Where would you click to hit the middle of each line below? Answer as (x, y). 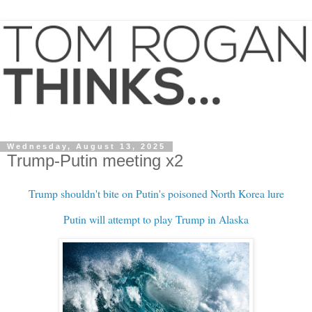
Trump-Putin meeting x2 (95, 160)
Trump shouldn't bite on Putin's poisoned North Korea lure (156, 194)
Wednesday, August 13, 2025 (86, 147)
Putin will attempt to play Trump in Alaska (156, 219)
